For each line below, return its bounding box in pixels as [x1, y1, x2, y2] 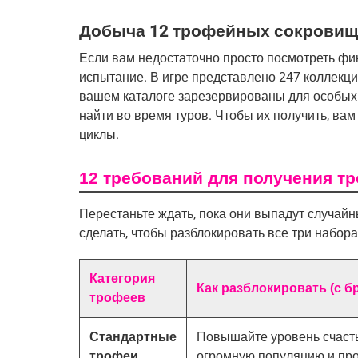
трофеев [89, 290, 145, 304]
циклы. [79, 126, 119, 142]
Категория [89, 271, 155, 285]
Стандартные [89, 328, 177, 344]
